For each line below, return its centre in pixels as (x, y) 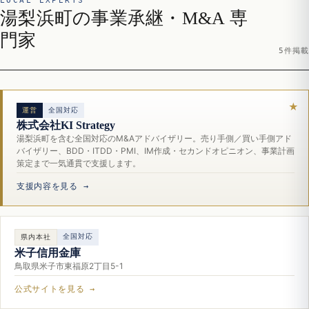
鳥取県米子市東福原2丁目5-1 (69, 266)
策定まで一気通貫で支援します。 (79, 163)
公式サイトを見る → (55, 289)
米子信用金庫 (48, 252)
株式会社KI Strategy (66, 125)
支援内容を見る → (53, 186)
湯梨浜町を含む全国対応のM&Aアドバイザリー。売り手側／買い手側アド (154, 138)
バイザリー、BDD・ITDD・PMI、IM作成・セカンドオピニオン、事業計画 (156, 150)
